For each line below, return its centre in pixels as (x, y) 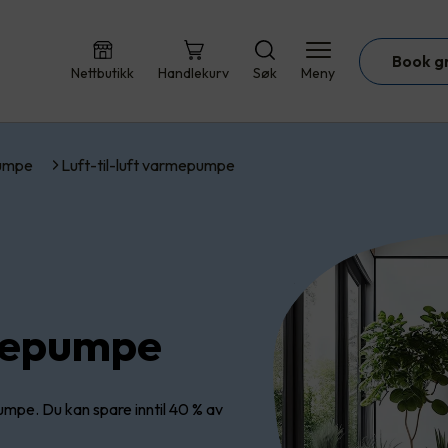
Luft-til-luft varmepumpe (148, 165)
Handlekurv (193, 73)
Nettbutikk (102, 73)
